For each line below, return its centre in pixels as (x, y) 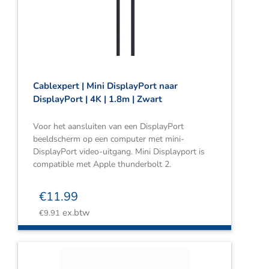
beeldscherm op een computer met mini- (109, 139)
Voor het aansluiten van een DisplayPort (108, 126)
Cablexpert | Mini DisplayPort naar (105, 86)
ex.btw (75, 213)
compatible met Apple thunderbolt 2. (102, 164)
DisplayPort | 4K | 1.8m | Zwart (98, 99)
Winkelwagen (45, 83)
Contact (31, 43)
